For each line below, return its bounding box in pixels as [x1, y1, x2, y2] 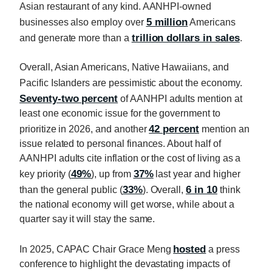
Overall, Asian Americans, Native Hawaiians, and [19, 61, 229, 72]
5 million [146, 16, 188, 28]
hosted [173, 243, 206, 255]
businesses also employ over [19, 16, 146, 27]
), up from [91, 168, 134, 179]
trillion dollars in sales [131, 32, 240, 44]
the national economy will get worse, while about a [19, 199, 234, 209]
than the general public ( [19, 184, 123, 195]
